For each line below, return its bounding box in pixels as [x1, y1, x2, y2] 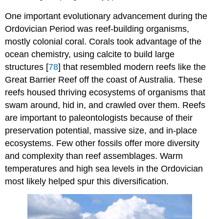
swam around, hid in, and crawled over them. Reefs [5, 100, 206, 110]
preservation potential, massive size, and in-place [5, 126, 197, 136]
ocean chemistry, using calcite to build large [5, 49, 175, 60]
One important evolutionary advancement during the [5, 11, 208, 22]
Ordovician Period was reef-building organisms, [5, 24, 190, 34]
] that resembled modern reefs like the [58, 62, 206, 72]
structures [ [5, 62, 49, 72]
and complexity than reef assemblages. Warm [5, 151, 183, 161]
